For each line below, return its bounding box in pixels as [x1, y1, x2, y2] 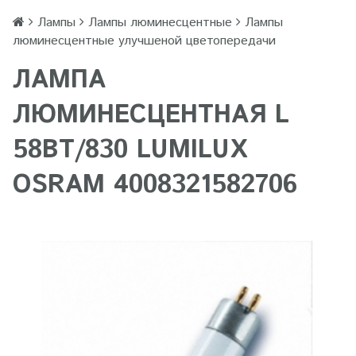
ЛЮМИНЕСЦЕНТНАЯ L [13, 97, 289, 133]
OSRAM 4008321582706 [13, 167, 297, 203]
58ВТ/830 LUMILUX [13, 132, 247, 168]
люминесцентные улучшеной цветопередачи [13, 32, 276, 50]
